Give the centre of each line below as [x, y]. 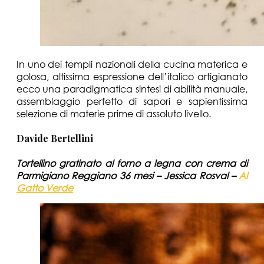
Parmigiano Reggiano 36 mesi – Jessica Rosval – [128, 176]
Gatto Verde [45, 188]
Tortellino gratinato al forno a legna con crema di [132, 163]
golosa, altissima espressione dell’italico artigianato [132, 76]
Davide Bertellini [55, 138]
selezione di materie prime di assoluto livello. [114, 113]
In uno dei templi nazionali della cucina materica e [132, 64]
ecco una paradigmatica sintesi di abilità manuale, [132, 88]
